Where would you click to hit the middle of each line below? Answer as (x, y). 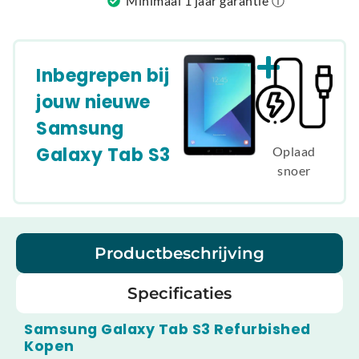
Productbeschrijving (179, 253)
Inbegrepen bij (103, 75)
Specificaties (179, 293)
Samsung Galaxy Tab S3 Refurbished (167, 329)
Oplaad (294, 151)
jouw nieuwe (93, 102)
